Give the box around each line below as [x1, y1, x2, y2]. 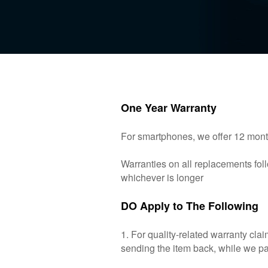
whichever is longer [120, 170, 203, 184]
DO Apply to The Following [120, 198, 258, 214]
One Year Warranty [120, 100, 217, 115]
